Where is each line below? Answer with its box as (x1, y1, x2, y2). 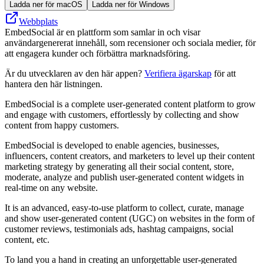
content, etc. (5, 234, 49, 245)
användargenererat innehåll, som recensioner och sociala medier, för (5, 37, 256, 48)
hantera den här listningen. (5, 78, 103, 89)
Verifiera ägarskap (144, 68, 212, 78)
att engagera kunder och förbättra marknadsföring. (5, 48, 190, 58)
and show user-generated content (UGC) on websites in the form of (5, 213, 255, 223)
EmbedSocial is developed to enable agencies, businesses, (5, 140, 219, 150)
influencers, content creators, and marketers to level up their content (5, 150, 255, 161)
